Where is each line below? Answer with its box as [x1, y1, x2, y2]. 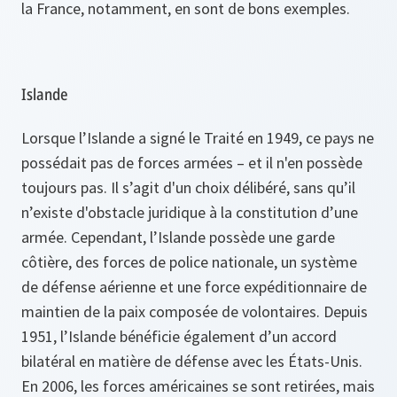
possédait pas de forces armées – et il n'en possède [21, 152, 362, 173]
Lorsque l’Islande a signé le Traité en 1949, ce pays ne [21, 127, 374, 148]
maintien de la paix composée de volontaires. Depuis [21, 300, 368, 322]
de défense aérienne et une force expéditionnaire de [21, 276, 367, 297]
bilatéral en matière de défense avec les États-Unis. [21, 350, 362, 371]
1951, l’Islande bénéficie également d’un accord [21, 325, 337, 346]
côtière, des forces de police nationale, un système [21, 251, 357, 272]
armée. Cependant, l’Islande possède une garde [21, 226, 335, 247]
